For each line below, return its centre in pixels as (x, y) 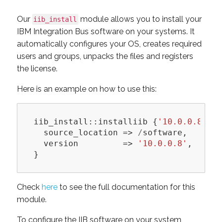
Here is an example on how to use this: (86, 89)
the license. (37, 69)
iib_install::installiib (91, 121)
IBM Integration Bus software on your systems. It (106, 32)
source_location (81, 132)
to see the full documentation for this (126, 187)
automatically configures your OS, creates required (109, 44)
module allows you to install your (140, 19)
